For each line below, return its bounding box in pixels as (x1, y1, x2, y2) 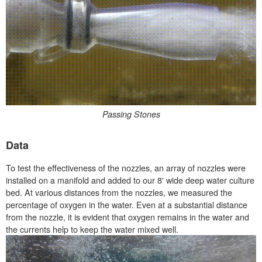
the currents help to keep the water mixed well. (6, 223, 178, 236)
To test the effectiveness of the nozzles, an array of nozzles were (6, 161, 246, 174)
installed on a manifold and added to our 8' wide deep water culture (6, 174, 254, 187)
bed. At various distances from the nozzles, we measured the (6, 186, 232, 199)
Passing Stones (102, 108, 160, 120)
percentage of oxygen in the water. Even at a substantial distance (6, 198, 247, 211)
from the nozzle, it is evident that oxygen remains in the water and (6, 211, 249, 223)
